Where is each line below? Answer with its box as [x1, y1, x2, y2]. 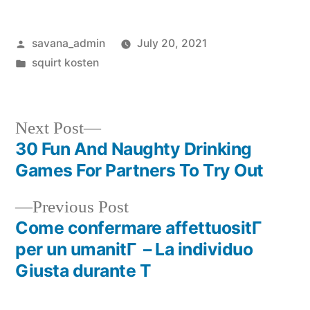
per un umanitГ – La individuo [15, 239, 253, 260]
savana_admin [31, 37, 105, 51]
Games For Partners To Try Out [15, 160, 264, 181]
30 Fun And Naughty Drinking [15, 138, 252, 160]
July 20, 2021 [136, 37, 207, 51]
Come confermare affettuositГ [15, 217, 265, 239]
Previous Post [33, 197, 129, 219]
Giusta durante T [15, 260, 152, 282]
